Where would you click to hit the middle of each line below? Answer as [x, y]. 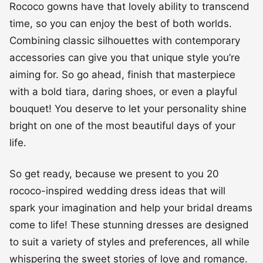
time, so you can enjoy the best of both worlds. [121, 23]
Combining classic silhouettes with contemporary [125, 40]
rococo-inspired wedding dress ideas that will [117, 190]
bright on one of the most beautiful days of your [122, 125]
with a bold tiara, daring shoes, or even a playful [123, 91]
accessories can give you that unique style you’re [125, 57]
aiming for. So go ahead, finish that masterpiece [122, 74]
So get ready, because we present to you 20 [114, 173]
